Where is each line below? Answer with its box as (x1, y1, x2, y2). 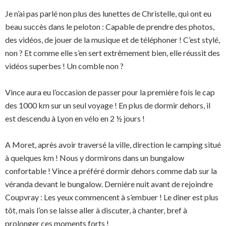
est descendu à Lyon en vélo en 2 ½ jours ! (5, 114, 145, 123)
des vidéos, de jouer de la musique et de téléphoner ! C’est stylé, (5, 35, 220, 44)
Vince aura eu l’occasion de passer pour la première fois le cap (5, 87, 215, 97)
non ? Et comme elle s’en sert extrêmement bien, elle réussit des (5, 48, 220, 58)
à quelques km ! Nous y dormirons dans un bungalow (5, 153, 184, 162)
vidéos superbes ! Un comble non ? (5, 61, 124, 71)
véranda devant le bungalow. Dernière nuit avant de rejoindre (5, 179, 213, 189)
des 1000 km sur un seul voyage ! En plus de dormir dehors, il (5, 100, 210, 110)
